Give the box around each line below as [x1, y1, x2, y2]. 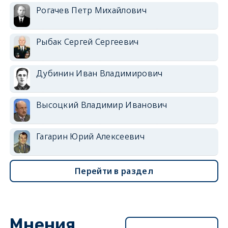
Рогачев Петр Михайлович [36, 4, 147, 16]
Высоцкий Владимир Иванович [36, 99, 167, 110]
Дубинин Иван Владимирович [36, 67, 163, 79]
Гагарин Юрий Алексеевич [36, 130, 145, 142]
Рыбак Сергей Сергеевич [36, 36, 139, 47]
